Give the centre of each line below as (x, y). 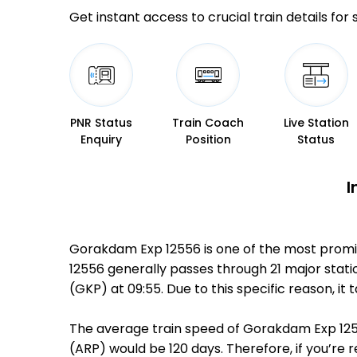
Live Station (316, 123)
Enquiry (101, 139)
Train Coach (208, 123)
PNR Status (101, 123)
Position (208, 139)
